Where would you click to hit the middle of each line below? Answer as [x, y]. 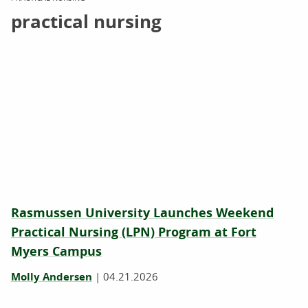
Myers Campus [56, 251]
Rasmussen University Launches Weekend [142, 213]
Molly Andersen [52, 277]
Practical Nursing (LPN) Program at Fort [134, 232]
